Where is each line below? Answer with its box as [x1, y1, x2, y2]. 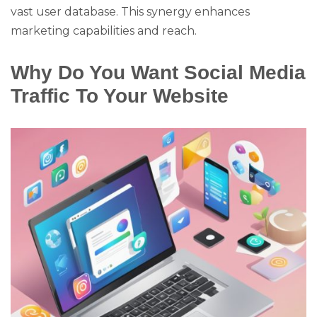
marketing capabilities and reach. [11, 23, 197, 38]
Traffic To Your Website [11, 83, 229, 107]
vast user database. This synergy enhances [11, 4, 250, 18]
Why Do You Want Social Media [11, 60, 306, 83]
